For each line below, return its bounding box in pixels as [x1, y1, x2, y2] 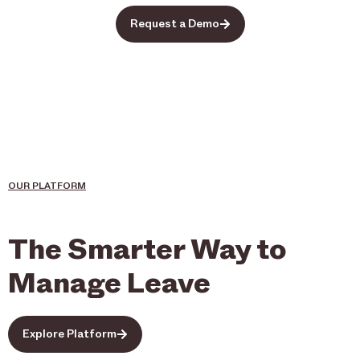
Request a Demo [129, 16, 219, 31]
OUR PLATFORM [8, 179, 86, 191]
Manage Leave [8, 264, 211, 300]
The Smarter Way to [8, 231, 286, 266]
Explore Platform [22, 326, 117, 341]
